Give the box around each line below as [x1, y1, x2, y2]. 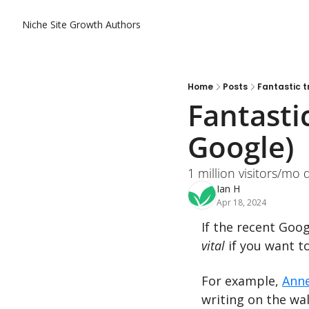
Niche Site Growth [22, 18, 103, 31]
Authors [106, 18, 141, 31]
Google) [188, 127, 294, 166]
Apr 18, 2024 [217, 197, 266, 208]
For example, [201, 272, 282, 289]
